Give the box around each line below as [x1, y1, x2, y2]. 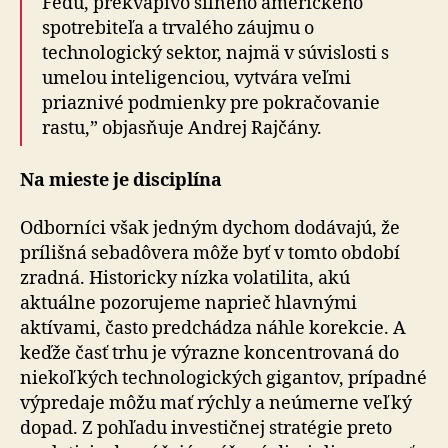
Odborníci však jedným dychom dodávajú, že [20, 216, 400, 240]
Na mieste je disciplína [20, 169, 222, 192]
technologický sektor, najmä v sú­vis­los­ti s [42, 41, 389, 65]
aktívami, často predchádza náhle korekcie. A [20, 316, 406, 340]
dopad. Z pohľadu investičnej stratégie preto [20, 416, 392, 440]
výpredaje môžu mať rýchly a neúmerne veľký [20, 391, 412, 415]
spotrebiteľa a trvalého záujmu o [42, 16, 314, 40]
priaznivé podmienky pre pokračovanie [42, 91, 380, 115]
